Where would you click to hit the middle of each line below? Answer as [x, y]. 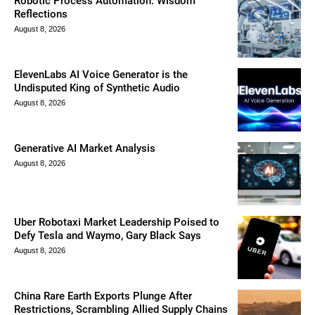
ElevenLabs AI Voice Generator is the [101, 75]
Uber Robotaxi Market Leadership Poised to [117, 223]
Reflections [41, 14]
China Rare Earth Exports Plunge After [103, 296]
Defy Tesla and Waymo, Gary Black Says [108, 236]
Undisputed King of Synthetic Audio [97, 88]
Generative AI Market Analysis [85, 149]
